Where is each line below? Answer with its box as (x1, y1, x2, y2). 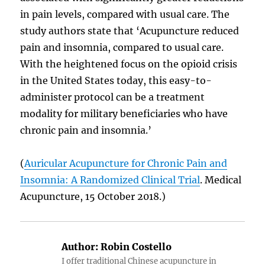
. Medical (200, 173, 242, 186)
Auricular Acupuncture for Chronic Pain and (24, 157, 228, 169)
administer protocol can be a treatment (20, 91, 205, 103)
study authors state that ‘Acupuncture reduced (20, 24, 240, 37)
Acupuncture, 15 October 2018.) (20, 190, 166, 202)
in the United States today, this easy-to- (20, 74, 212, 86)
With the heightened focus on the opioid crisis (20, 57, 238, 70)
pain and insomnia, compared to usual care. (20, 41, 224, 53)
